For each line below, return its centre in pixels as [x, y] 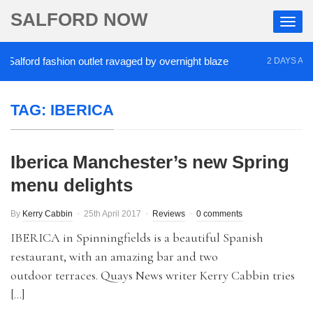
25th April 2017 [112, 214]
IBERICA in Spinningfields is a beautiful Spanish [137, 238]
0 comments [219, 214]
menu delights [72, 185]
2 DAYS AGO [278, 61]
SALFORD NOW [79, 20]
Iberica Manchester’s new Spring [150, 162]
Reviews [169, 214]
